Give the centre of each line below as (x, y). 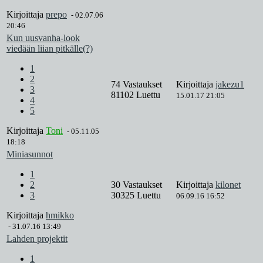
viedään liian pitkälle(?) (50, 49)
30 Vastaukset (138, 185)
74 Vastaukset (138, 85)
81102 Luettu (136, 95)
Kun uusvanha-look (43, 38)
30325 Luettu (136, 195)
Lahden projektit (37, 239)
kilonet (228, 185)
